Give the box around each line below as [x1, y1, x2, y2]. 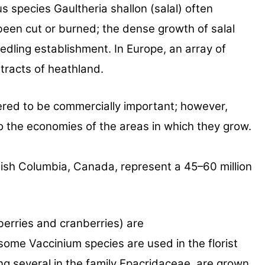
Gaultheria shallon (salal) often [54, 2, 213, 16]
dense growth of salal [122, 22, 235, 36]
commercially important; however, [53, 99, 228, 113]
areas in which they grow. [119, 119, 251, 133]
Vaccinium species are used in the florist [29, 237, 238, 251]
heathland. [48, 62, 104, 76]
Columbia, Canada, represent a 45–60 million [18, 159, 252, 173]
